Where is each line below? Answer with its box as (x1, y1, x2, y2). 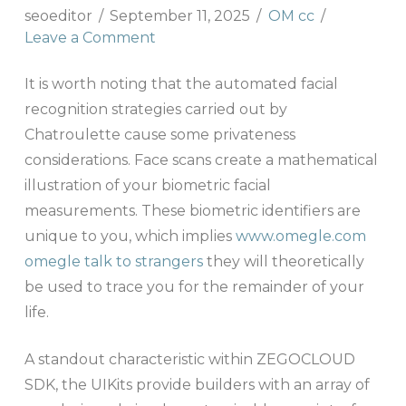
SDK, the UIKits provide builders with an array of (24, 376, 370, 394)
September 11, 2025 (110, 7, 251, 25)
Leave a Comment (24, 29, 156, 47)
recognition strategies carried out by (24, 101, 287, 119)
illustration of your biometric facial (24, 177, 271, 195)
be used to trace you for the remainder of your (24, 278, 364, 296)
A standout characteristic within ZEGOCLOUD (24, 351, 355, 369)
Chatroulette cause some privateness (24, 126, 295, 144)
